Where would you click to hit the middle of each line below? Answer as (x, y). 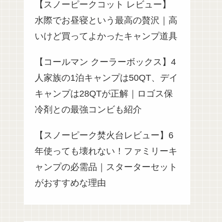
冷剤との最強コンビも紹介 (88, 110)
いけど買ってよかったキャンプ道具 (106, 36)
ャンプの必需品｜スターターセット (106, 167)
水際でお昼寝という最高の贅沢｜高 (106, 21)
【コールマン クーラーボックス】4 (105, 62)
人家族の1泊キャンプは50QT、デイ (106, 78)
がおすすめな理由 (70, 183)
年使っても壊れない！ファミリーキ (106, 151)
